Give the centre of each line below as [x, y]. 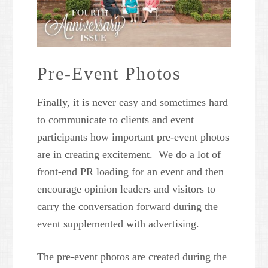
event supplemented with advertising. [118, 224]
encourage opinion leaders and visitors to [127, 189]
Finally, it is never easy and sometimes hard [133, 103]
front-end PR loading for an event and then [131, 172]
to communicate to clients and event [116, 120]
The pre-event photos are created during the [132, 257]
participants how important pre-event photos [133, 137]
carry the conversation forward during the [128, 207]
